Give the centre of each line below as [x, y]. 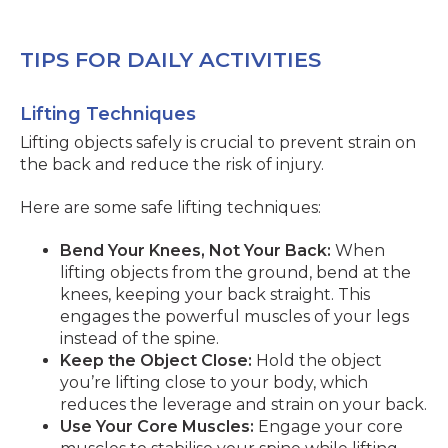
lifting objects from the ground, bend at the [235, 272]
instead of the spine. [139, 338]
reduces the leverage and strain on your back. [243, 404]
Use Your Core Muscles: [157, 426]
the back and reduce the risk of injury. [172, 164]
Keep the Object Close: [156, 360]
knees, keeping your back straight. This [215, 294]
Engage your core [328, 426]
